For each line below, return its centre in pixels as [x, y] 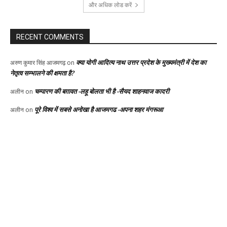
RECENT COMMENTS [50, 37]
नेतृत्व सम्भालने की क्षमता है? [42, 73]
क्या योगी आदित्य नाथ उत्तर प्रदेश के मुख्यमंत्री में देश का [141, 62]
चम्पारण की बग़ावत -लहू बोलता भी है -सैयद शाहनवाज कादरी [102, 91]
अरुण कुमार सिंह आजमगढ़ [38, 62]
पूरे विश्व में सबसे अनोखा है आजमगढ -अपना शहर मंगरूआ [99, 109]
